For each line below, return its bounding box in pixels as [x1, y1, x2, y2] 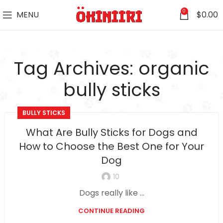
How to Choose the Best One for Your [19, 139, 204, 153]
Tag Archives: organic [14, 56, 209, 81]
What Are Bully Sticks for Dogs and [25, 125, 198, 139]
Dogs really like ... [79, 187, 144, 199]
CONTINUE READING [78, 206, 145, 216]
